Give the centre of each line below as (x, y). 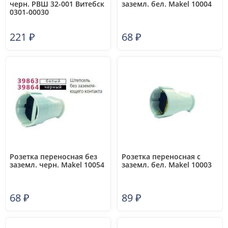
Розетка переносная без (53, 156)
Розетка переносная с (161, 156)
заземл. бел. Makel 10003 (167, 165)
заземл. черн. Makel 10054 (57, 165)
